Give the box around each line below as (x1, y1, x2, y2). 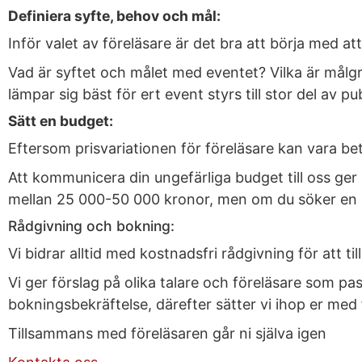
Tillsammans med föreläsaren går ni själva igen (8, 325, 326, 342)
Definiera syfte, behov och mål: (8, 7, 221, 24)
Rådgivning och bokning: (8, 217, 175, 234)
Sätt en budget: (8, 112, 113, 129)
